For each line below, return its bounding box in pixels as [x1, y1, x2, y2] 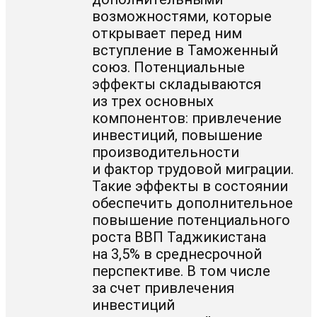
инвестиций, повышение [92, 126, 263, 144]
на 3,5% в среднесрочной [92, 245, 263, 263]
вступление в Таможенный [92, 41, 279, 59]
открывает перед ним [92, 24, 243, 42]
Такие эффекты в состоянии [92, 177, 289, 195]
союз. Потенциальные [92, 58, 246, 76]
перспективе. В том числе [92, 262, 271, 279]
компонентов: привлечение [92, 109, 282, 127]
